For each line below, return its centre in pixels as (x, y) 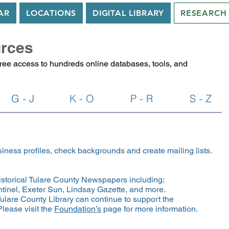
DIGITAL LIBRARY (129, 13)
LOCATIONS (51, 13)
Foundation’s (78, 209)
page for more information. (150, 209)
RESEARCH (203, 13)
